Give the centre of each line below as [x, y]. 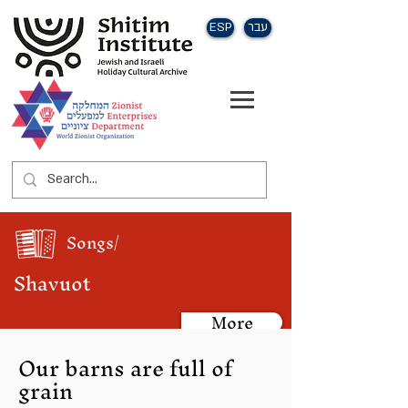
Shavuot [52, 284]
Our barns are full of [125, 368]
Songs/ [93, 243]
